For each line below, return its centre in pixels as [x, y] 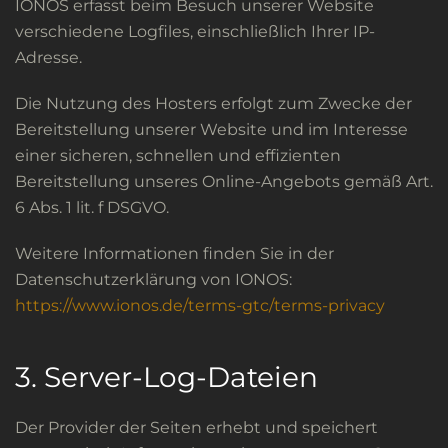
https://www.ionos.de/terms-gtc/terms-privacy [200, 305]
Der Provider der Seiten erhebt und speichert [196, 427]
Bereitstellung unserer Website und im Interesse [211, 129]
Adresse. [48, 57]
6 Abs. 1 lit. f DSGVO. [92, 207]
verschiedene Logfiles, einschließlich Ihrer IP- [195, 31]
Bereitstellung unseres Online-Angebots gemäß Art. [224, 181]
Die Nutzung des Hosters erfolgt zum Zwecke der [213, 103]
